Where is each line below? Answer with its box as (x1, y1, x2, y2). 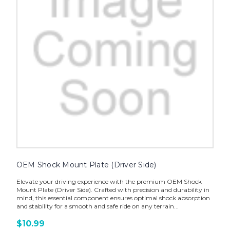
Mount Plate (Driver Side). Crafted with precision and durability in (16, 185, 209, 194)
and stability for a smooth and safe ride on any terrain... (16, 202, 179, 210)
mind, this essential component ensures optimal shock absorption (16, 194, 210, 202)
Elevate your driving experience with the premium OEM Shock (16, 177, 202, 185)
